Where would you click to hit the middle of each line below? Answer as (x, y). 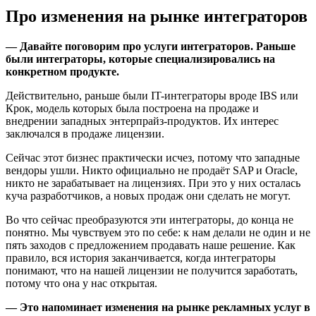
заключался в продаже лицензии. (85, 134)
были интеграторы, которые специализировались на (140, 59)
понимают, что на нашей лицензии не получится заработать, (152, 271)
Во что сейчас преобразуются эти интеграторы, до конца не (150, 220)
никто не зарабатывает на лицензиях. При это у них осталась (153, 183)
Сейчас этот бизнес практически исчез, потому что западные (153, 158)
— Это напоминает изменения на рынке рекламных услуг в (158, 308)
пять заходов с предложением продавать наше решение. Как (151, 245)
